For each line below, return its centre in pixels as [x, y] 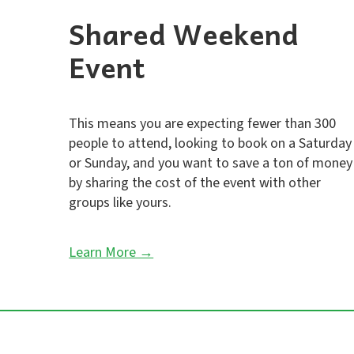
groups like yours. [121, 203]
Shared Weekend [184, 34]
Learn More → [111, 252]
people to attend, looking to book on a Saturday [211, 143]
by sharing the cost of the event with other [195, 183]
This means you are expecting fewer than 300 [203, 124]
